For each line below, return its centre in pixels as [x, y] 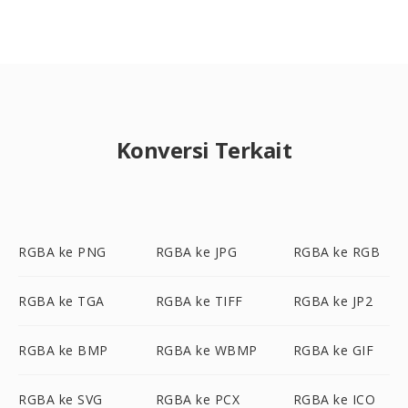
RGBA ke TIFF [199, 301]
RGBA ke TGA [61, 301]
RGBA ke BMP [63, 350]
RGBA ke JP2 [333, 301]
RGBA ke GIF [333, 350]
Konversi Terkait [204, 150]
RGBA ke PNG [62, 252]
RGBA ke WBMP [206, 350]
